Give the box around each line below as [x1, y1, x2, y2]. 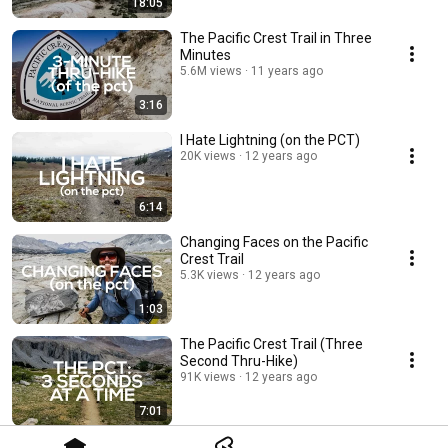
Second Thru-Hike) [180, 353, 298, 370]
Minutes [180, 47, 231, 64]
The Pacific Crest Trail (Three [180, 336, 363, 353]
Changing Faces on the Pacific [180, 234, 368, 251]
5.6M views [180, 64, 242, 79]
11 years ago [251, 64, 323, 79]
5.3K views [180, 268, 239, 283]
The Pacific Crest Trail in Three [180, 30, 372, 47]
